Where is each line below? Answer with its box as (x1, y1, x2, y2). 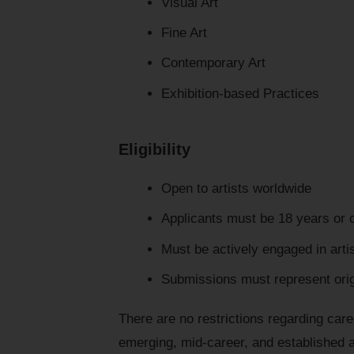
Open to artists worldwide (160, 180, 311, 196)
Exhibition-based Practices (160, 85, 319, 101)
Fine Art (160, 24, 207, 40)
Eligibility (119, 140, 190, 158)
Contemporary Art (160, 55, 265, 71)
